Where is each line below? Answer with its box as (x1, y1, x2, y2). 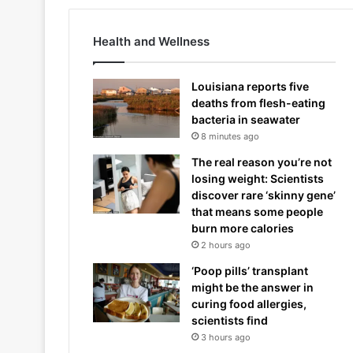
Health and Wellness (93, 33, 210, 49)
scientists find (191, 313, 268, 327)
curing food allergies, (191, 296, 307, 310)
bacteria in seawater (191, 112, 300, 126)
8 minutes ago (201, 130, 259, 142)
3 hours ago (201, 331, 251, 343)
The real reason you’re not (191, 154, 332, 169)
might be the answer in (191, 280, 314, 294)
